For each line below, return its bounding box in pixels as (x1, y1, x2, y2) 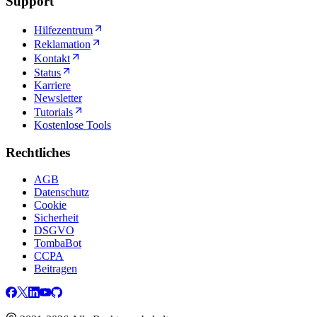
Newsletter (34, 91, 82, 104)
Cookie (34, 199, 67, 212)
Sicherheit (34, 212, 79, 224)
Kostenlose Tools (34, 118, 111, 131)
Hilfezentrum (34, 23, 93, 36)
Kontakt (34, 52, 70, 64)
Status (34, 66, 61, 79)
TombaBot (34, 237, 81, 250)
